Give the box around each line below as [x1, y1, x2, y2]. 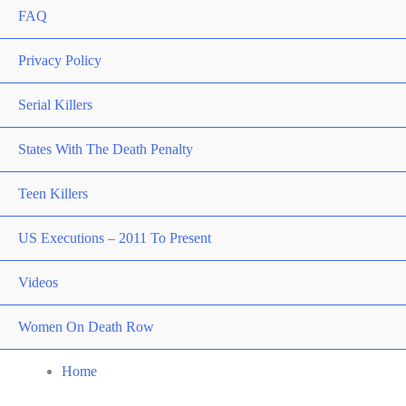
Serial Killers [18, 96, 92, 112]
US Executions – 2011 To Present [18, 229, 211, 246]
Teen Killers [18, 185, 88, 201]
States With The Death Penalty [18, 140, 193, 157]
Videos [18, 274, 58, 290]
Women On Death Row [18, 318, 154, 334]
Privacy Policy [18, 52, 101, 68]
